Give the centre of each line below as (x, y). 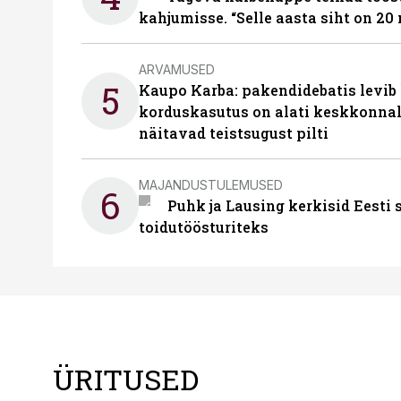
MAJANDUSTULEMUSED (211, 184)
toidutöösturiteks (204, 227)
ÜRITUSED (126, 379)
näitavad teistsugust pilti (234, 133)
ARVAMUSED (177, 69)
